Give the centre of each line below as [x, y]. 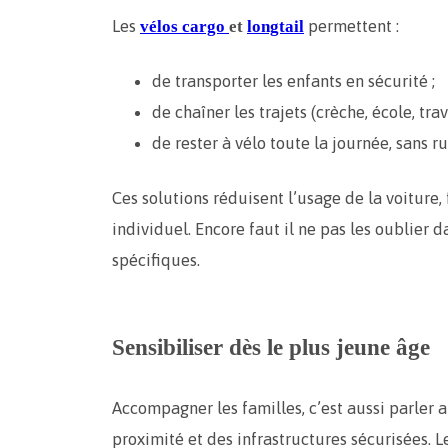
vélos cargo [184, 27]
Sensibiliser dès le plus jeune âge [271, 348]
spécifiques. [156, 260]
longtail [275, 27]
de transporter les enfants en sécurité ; [293, 81]
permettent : [351, 26]
